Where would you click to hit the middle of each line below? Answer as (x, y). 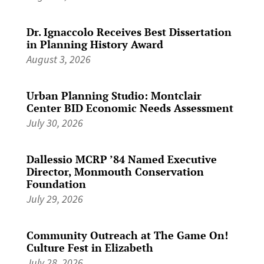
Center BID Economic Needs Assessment (130, 108)
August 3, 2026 (58, 59)
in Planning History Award (95, 44)
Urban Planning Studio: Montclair (114, 95)
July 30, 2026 (55, 123)
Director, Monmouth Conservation (115, 171)
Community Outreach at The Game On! (127, 235)
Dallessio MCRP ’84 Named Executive (121, 159)
